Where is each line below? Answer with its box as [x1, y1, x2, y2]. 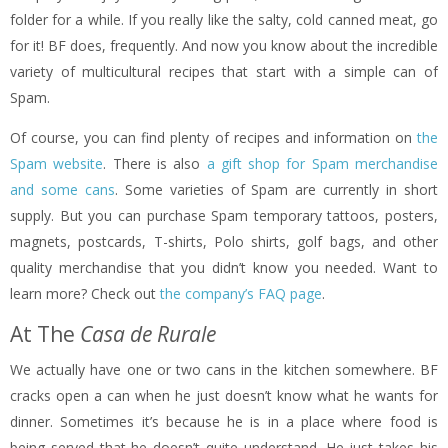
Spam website [10, 154, 104, 174]
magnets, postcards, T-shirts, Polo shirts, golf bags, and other [10, 232, 438, 252]
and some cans [10, 180, 115, 200]
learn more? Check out [10, 284, 160, 304]
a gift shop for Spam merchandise [206, 154, 439, 174]
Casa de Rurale [80, 320, 216, 349]
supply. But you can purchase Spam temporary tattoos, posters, [10, 206, 438, 226]
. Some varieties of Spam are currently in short [114, 180, 439, 200]
